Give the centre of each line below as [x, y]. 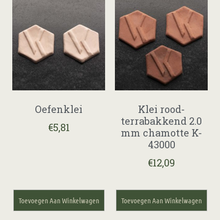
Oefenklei [59, 109]
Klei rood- [161, 109]
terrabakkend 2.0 [161, 121]
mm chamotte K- [161, 132]
